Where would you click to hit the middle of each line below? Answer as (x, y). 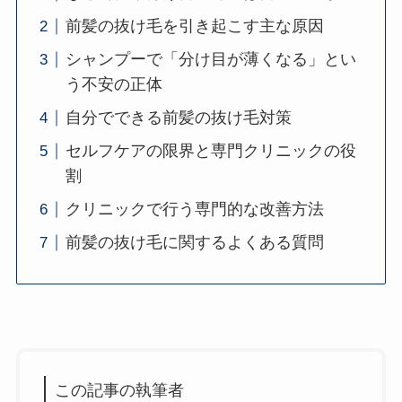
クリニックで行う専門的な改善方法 (194, 210)
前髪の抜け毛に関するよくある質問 (194, 243)
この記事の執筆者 (119, 391)
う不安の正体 (114, 85)
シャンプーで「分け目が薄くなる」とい (210, 60)
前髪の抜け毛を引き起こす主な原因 (194, 26)
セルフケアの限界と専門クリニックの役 (210, 151)
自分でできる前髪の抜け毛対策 (178, 118)
